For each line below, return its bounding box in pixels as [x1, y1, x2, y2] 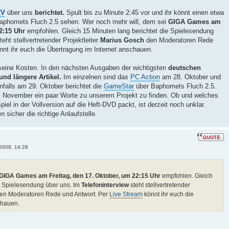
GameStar [104, 82, 134, 90]
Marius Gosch [100, 36, 144, 44]
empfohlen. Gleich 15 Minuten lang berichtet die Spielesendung [25, 27, 214, 35]
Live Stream [109, 191, 143, 198]
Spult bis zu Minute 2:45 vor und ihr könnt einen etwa [64, 8, 224, 16]
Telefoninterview [81, 181, 129, 189]
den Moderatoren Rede [144, 36, 213, 44]
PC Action [130, 73, 160, 81]
